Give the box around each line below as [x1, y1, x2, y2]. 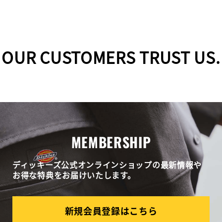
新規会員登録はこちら [64, 204, 158, 218]
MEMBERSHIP [71, 132, 151, 153]
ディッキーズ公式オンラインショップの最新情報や [12, 159, 202, 171]
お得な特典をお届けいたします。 [12, 169, 136, 181]
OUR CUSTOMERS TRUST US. [1, 46, 221, 69]
